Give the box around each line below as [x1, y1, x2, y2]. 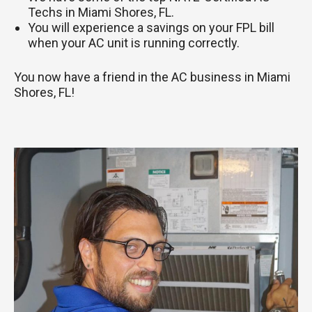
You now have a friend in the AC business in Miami [14, 69, 290, 84]
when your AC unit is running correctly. [28, 35, 240, 50]
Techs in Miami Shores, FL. [28, 4, 174, 19]
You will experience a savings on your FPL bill [28, 19, 274, 35]
